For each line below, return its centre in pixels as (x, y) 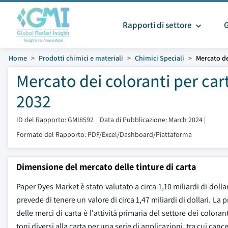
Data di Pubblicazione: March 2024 (151, 120)
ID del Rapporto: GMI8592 (55, 120)
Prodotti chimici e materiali (81, 58)
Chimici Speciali (160, 58)
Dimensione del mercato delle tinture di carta (106, 167)
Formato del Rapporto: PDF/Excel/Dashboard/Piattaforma (104, 134)
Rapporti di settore (158, 25)
